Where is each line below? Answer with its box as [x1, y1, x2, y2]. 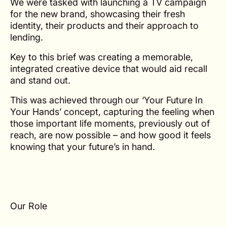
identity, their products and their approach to [10, 20, 199, 31]
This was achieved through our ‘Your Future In [10, 95, 203, 106]
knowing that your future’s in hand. [10, 141, 155, 153]
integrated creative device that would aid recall [10, 63, 207, 74]
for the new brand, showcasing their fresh [10, 9, 185, 20]
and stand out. [10, 75, 70, 86]
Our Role [10, 201, 47, 212]
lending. [10, 32, 43, 43]
